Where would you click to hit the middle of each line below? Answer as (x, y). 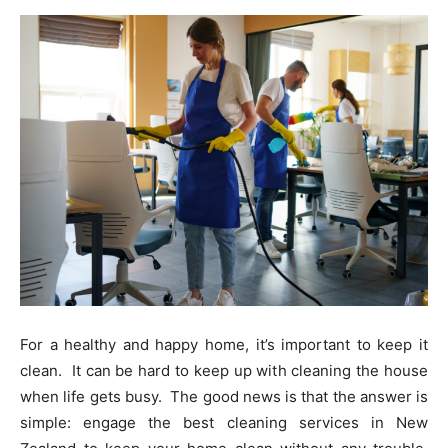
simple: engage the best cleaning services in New (224, 423)
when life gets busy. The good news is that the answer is (224, 397)
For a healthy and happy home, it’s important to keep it (224, 345)
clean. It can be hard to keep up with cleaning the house (224, 371)
